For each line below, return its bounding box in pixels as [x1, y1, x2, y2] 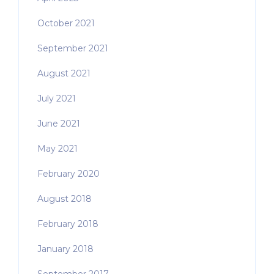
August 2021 [37, 68, 91, 80]
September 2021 [37, 43, 108, 54]
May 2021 [37, 143, 78, 155]
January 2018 [37, 243, 94, 255]
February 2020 [37, 168, 100, 180]
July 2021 [37, 93, 76, 105]
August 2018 [37, 193, 92, 205]
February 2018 [37, 218, 98, 230]
